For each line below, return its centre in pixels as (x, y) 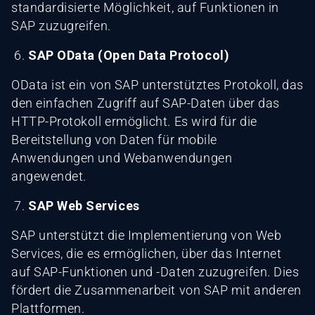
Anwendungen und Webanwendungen (122, 157)
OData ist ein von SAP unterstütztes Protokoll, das (158, 84)
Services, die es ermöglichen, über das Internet (147, 253)
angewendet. (49, 176)
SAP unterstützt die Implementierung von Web (147, 235)
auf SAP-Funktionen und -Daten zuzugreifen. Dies (155, 271)
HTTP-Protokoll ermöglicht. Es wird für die (134, 121)
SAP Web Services (84, 205)
